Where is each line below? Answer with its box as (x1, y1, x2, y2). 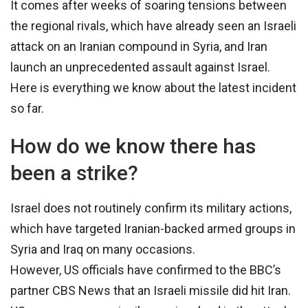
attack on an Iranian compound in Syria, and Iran (10, 39, 267, 54)
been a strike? (10, 161, 138, 186)
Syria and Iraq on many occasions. (10, 242, 195, 257)
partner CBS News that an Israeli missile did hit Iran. (10, 283, 291, 298)
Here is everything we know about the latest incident (10, 80, 296, 96)
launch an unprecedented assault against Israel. (10, 60, 270, 75)
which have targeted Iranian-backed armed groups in (10, 221, 296, 236)
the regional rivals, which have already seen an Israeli (10, 19, 296, 34)
